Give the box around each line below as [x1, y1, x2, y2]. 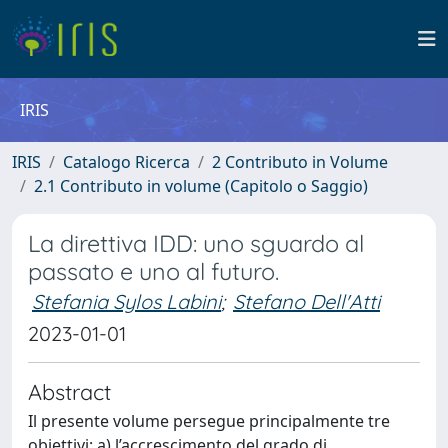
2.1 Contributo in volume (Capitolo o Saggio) [34, 175, 368, 197]
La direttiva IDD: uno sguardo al [28, 229, 364, 258]
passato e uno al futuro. [28, 257, 279, 286]
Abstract [28, 378, 111, 405]
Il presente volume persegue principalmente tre [28, 410, 390, 432]
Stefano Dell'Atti [233, 289, 380, 314]
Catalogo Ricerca [63, 151, 190, 173]
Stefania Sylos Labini [32, 289, 221, 314]
